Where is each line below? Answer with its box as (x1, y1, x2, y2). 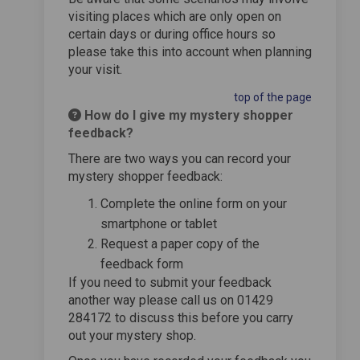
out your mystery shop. (68, 327, 196, 343)
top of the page (234, 90, 312, 104)
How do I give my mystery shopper (81, 107, 293, 123)
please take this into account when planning (68, 43, 312, 59)
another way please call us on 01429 (68, 292, 273, 308)
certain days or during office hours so (68, 26, 276, 42)
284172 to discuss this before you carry (68, 309, 293, 325)
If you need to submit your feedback (68, 274, 272, 290)
